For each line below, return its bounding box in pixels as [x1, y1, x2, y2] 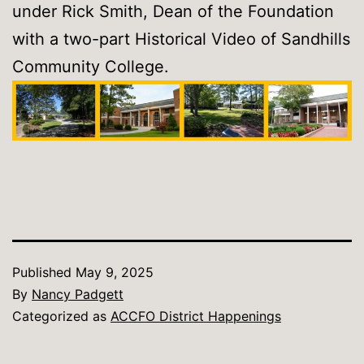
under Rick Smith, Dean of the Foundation [12, 2, 334, 22]
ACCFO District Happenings [110, 308, 281, 325]
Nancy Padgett [32, 286, 123, 303]
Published [12, 264, 76, 281]
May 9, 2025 [76, 264, 154, 281]
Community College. [12, 57, 169, 77]
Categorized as [12, 308, 110, 325]
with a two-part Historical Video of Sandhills [12, 29, 350, 50]
